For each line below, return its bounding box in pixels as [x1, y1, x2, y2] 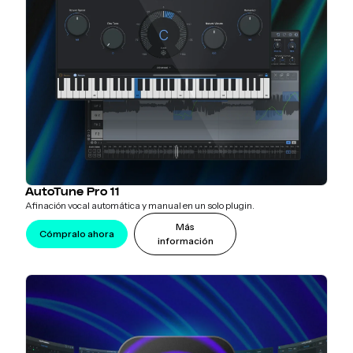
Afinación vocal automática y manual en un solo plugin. [25, 199, 255, 212]
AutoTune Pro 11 [25, 187, 120, 199]
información [157, 235, 214, 247]
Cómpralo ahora [39, 228, 114, 240]
